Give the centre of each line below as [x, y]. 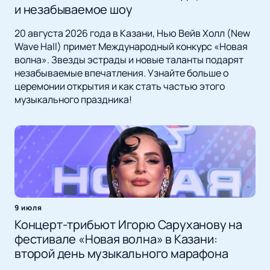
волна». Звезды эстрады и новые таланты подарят [129, 60]
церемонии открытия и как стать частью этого [120, 86]
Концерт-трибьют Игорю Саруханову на [128, 225]
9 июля [28, 208]
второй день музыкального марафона [121, 254]
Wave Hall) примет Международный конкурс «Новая [131, 47]
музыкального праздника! [73, 100]
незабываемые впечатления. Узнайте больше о [121, 73]
